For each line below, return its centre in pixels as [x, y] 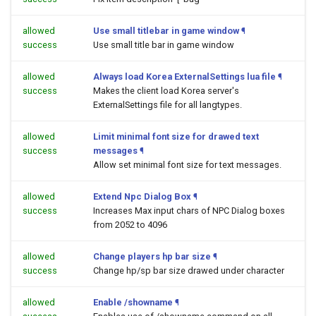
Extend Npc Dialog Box [142, 196]
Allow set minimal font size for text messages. [187, 165]
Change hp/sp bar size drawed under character [189, 271]
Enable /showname [133, 302]
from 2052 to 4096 [130, 225]
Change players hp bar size [152, 256]
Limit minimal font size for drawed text [176, 136]
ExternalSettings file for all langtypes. [168, 105]
